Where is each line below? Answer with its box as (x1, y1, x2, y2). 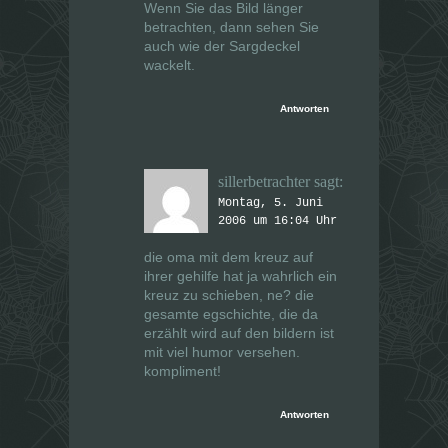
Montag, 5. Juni (218, 196, 323, 211)
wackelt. (144, 57, 195, 74)
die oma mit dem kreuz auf (144, 249, 313, 266)
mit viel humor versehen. (144, 344, 300, 361)
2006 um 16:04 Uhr (218, 214, 337, 229)
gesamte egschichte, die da (144, 306, 318, 323)
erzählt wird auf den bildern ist (144, 325, 334, 342)
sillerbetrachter (218, 173, 310, 191)
